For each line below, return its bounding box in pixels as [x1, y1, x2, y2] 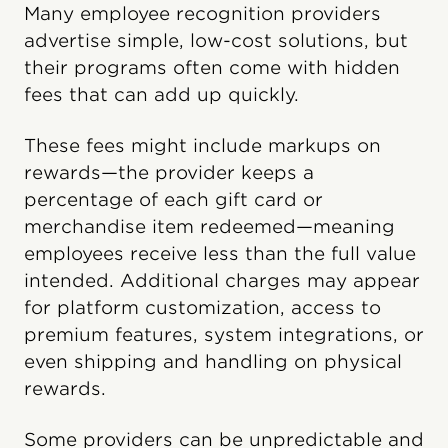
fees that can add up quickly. [24, 84, 299, 106]
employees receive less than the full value [24, 243, 416, 265]
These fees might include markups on [24, 135, 381, 157]
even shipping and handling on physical [24, 351, 402, 373]
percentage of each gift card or [24, 189, 323, 211]
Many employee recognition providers [24, 3, 381, 25]
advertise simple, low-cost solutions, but [24, 30, 408, 52]
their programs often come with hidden [24, 57, 400, 79]
